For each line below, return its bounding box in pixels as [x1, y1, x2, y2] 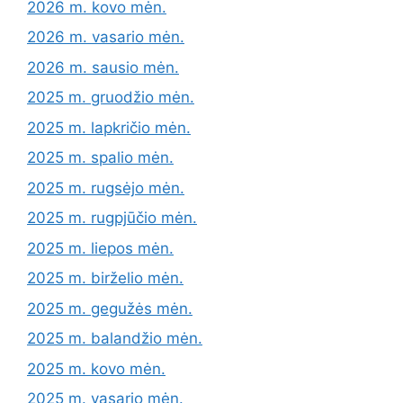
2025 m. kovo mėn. [27, 359, 166, 378]
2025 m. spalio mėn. [27, 148, 174, 166]
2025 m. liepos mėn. [27, 238, 174, 257]
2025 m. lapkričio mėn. [27, 118, 191, 137]
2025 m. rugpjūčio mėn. [27, 209, 197, 227]
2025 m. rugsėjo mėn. [27, 178, 184, 197]
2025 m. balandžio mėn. [27, 329, 202, 347]
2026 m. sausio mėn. [27, 58, 179, 76]
